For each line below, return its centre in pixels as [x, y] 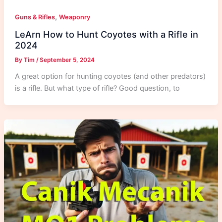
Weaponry [74, 17]
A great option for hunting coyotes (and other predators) [110, 77]
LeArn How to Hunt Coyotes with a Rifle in [106, 34]
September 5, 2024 [67, 60]
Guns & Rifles [35, 17]
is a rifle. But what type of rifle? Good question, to [97, 88]
